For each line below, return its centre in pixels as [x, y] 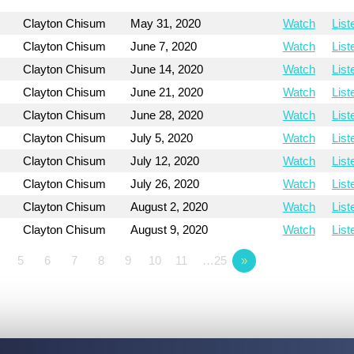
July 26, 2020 [165, 184]
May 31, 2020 [166, 24]
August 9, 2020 [169, 230]
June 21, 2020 [167, 92]
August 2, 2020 [169, 207]
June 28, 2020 [167, 115]
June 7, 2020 [164, 47]
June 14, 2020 [167, 70]
